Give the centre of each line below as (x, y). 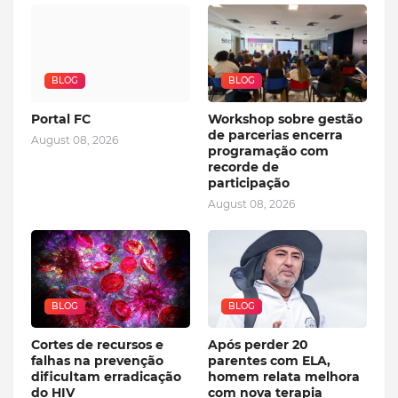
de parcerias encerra (275, 135)
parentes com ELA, (269, 360)
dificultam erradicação (106, 376)
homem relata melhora (284, 376)
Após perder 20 (258, 344)
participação (251, 183)
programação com (268, 151)
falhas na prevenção (97, 360)
